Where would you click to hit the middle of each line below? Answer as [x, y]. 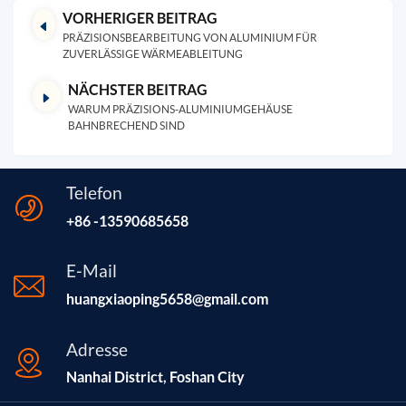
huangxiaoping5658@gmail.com [167, 299]
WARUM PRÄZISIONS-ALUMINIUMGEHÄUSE [180, 110]
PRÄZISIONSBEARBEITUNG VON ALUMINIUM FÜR [189, 38]
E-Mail [92, 271]
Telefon [94, 193]
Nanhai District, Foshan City [155, 376]
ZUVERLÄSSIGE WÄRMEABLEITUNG [152, 54]
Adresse [97, 349]
